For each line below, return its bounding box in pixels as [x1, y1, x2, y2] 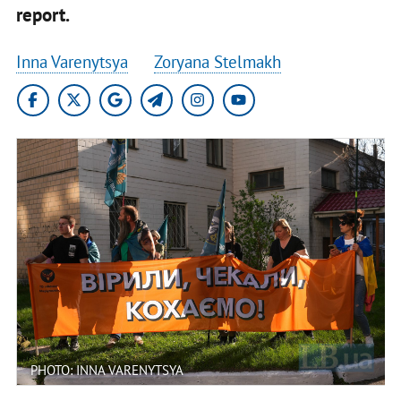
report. [15, 2, 73, 27]
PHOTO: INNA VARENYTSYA [30, 361, 183, 379]
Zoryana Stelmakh [153, 50, 281, 73]
